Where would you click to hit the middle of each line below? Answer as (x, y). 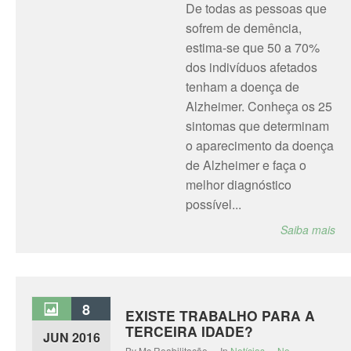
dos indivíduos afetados (251, 67)
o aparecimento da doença (259, 145)
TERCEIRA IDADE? (189, 331)
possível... (213, 204)
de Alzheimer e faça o (246, 165)
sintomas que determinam (257, 126)
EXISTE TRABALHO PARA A (220, 315)
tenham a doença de (242, 87)
